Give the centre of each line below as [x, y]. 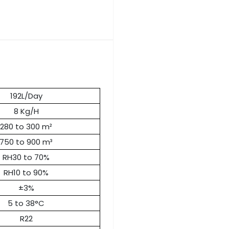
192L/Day [26, 96]
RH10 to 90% [26, 173]
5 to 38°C [26, 203]
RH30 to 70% [26, 157]
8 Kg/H [26, 111]
